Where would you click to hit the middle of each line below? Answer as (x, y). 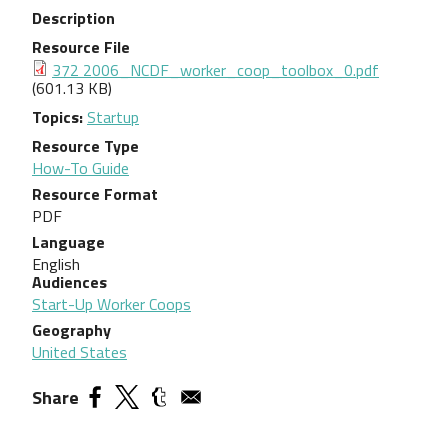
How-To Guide (80, 167)
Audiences (69, 281)
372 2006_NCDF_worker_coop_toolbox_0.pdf (215, 69)
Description (73, 17)
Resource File (81, 46)
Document (68, 67)
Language (68, 241)
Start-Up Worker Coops (111, 303)
